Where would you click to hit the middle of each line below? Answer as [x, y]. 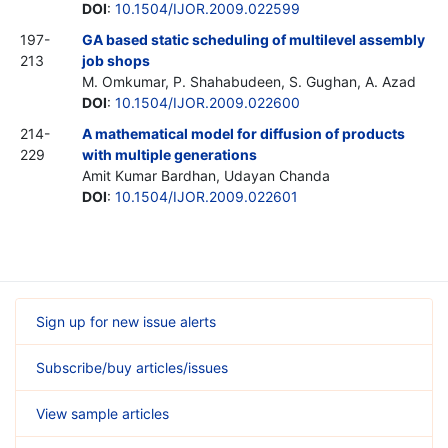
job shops [116, 60]
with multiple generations [169, 154]
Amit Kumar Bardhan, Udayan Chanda [206, 175]
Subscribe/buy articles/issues [132, 367]
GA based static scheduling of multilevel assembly [253, 39]
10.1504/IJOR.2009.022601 [206, 196]
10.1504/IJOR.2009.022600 [207, 102]
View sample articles [102, 413]
